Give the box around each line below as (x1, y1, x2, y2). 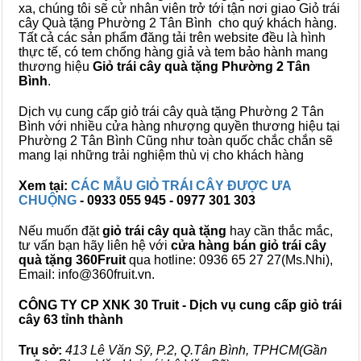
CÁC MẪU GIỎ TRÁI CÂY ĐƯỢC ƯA (71, 179, 291, 193)
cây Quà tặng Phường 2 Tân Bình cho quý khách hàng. (19, 16, 337, 30)
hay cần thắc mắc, (226, 224, 333, 238)
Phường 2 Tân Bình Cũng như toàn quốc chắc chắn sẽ (19, 134, 333, 147)
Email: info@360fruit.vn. (19, 268, 155, 281)
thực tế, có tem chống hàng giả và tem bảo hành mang (19, 45, 328, 59)
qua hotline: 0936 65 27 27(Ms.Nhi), (126, 253, 333, 267)
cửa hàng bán (171, 239, 256, 252)
